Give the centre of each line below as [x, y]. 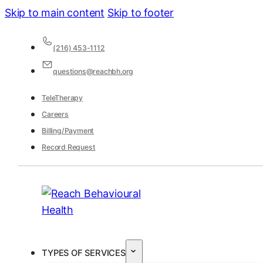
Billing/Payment [68, 131]
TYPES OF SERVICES [84, 253]
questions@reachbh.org [93, 71]
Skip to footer [141, 13]
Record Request [69, 147]
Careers [55, 114]
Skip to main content [55, 13]
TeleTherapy [62, 98]
